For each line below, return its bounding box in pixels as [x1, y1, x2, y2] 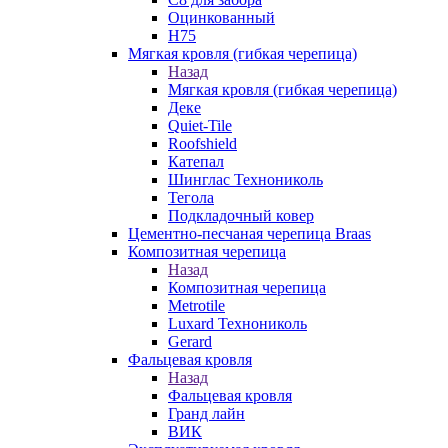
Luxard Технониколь [168, 315, 307, 332]
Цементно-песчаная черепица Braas [128, 225, 371, 242]
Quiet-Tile [168, 117, 232, 134]
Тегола [168, 189, 214, 206]
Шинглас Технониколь [168, 171, 323, 188]
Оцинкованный [168, 9, 275, 26]
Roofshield [168, 135, 237, 152]
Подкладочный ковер [168, 207, 314, 224]
